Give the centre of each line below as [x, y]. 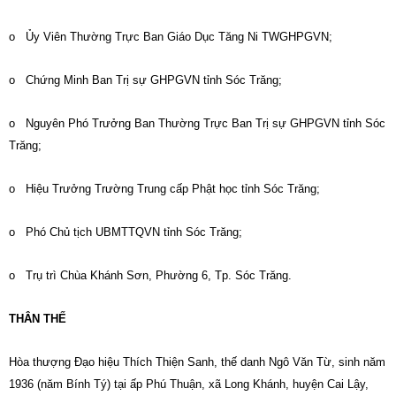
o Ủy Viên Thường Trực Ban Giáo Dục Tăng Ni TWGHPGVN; [171, 37]
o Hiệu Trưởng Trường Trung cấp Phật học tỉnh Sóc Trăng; [164, 189]
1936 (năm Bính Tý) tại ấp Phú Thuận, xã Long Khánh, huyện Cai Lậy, [189, 384]
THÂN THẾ [38, 319]
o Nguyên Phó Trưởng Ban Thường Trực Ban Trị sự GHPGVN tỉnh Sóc [197, 123]
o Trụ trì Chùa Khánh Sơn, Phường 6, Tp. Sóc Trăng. [150, 275]
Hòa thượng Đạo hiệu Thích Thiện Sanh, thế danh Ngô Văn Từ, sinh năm [197, 362]
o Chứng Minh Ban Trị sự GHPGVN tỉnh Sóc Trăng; [145, 80]
